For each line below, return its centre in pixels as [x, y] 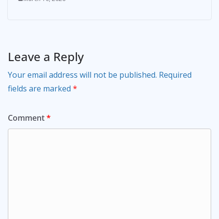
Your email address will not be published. [82, 75]
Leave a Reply [46, 56]
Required [175, 75]
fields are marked [40, 88]
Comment [27, 118]
